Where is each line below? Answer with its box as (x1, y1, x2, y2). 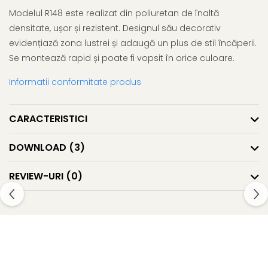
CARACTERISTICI (9, 112, 87, 126)
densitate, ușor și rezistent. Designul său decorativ (9, 22, 221, 35)
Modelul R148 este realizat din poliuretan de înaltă (9, 7, 219, 20)
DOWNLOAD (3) (9, 141, 85, 155)
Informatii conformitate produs (9, 76, 141, 89)
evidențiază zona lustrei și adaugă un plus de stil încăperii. (9, 37, 257, 50)
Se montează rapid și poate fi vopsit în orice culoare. (9, 52, 234, 65)
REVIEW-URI (9, 169, 66, 184)
